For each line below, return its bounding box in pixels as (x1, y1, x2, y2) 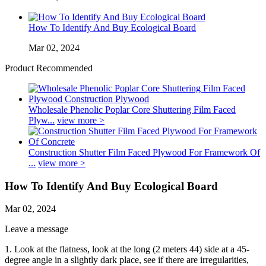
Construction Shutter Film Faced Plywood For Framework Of (28, 147, 260, 157)
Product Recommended (5, 63, 93, 73)
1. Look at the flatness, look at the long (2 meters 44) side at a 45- (5, 244, 249, 255)
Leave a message (5, 224, 68, 235)
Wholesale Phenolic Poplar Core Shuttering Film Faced (28, 104, 236, 115)
